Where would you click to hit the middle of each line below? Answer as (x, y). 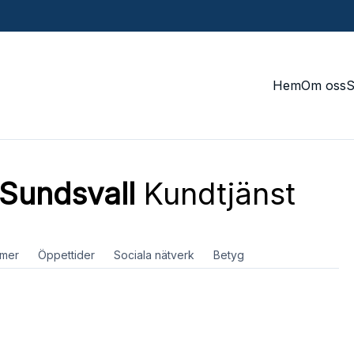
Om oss (324, 85)
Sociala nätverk (154, 255)
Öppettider (66, 255)
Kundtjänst (215, 194)
